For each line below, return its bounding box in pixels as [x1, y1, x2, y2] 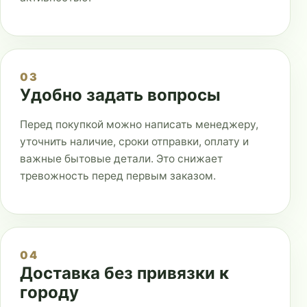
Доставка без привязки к [20, 263, 229, 283]
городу [20, 282, 79, 302]
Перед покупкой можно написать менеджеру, [20, 117, 258, 131]
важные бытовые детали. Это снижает [20, 151, 223, 165]
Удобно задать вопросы [20, 85, 221, 105]
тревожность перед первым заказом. [20, 169, 216, 182]
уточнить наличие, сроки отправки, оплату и [20, 134, 249, 148]
